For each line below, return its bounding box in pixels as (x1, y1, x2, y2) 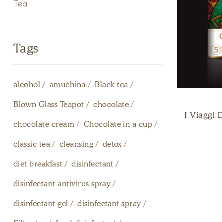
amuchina (49, 79, 86, 89)
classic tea (13, 139, 51, 149)
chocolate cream (13, 119, 75, 129)
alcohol (13, 79, 41, 89)
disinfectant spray (77, 198, 141, 208)
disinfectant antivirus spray (13, 178, 111, 188)
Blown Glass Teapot (13, 99, 84, 109)
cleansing (59, 139, 94, 149)
